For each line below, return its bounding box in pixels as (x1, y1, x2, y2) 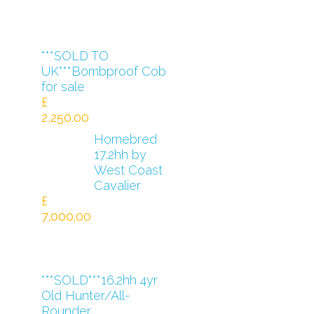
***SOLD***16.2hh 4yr (41, 273, 158, 287)
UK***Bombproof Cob (41, 64, 166, 78)
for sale (41, 79, 85, 94)
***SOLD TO (41, 48, 109, 63)
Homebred (93, 132, 157, 146)
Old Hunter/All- (41, 288, 130, 303)
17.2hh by (93, 147, 146, 162)
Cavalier (93, 178, 141, 193)
